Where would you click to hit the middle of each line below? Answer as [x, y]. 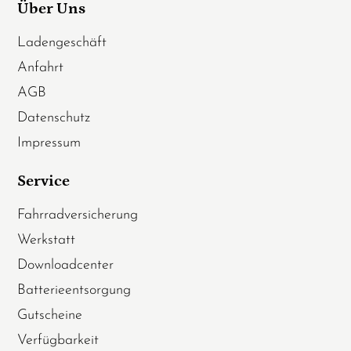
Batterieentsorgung [74, 291]
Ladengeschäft [62, 43]
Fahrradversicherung [78, 215]
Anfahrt [41, 68]
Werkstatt [47, 241]
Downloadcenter [66, 266]
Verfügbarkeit [58, 341]
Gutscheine [50, 316]
